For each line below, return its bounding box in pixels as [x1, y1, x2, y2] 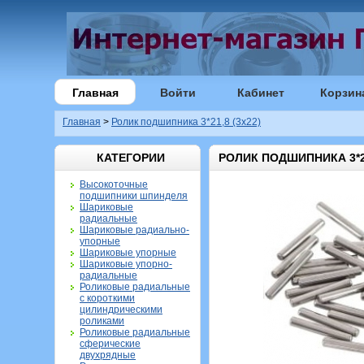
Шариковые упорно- [80, 258, 172, 270]
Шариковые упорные [80, 247, 176, 258]
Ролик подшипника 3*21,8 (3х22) [111, 116, 261, 128]
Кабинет [237, 86, 284, 99]
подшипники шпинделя [80, 190, 188, 201]
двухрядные [80, 349, 136, 361]
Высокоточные [80, 179, 148, 190]
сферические [80, 338, 141, 349]
